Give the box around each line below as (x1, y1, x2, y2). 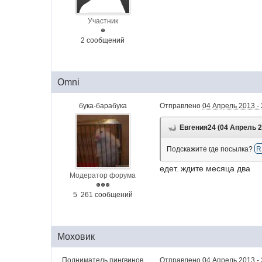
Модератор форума (70, 171, 136, 180)
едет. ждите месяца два (160, 164, 251, 173)
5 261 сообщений (73, 191, 133, 199)
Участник (87, 17, 118, 25)
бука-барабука (78, 102, 127, 110)
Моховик (57, 232, 95, 242)
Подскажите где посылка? (167, 145, 255, 153)
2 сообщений (81, 36, 125, 44)
